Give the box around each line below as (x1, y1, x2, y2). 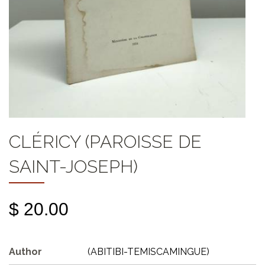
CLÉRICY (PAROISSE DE (9, 131, 202, 153)
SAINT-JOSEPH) (9, 156, 138, 177)
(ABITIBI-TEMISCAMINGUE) (88, 246, 209, 258)
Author (9, 246, 42, 258)
